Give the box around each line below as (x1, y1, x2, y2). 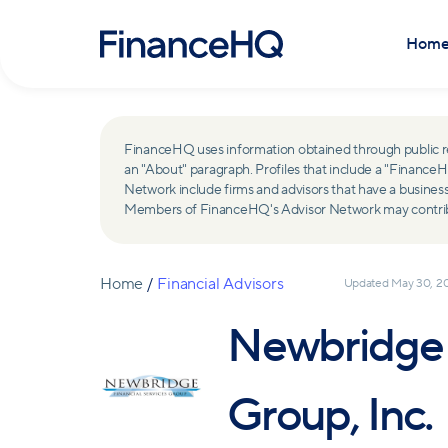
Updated (343, 276, 392, 291)
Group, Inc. (227, 386, 433, 445)
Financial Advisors (157, 274, 284, 294)
